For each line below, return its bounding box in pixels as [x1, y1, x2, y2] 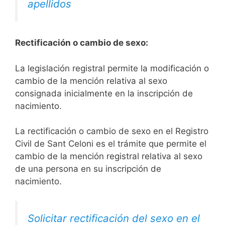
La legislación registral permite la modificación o [15, 63, 209, 73]
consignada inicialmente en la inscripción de [15, 88, 193, 98]
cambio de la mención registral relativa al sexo [15, 151, 202, 162]
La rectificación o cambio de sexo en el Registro [15, 126, 208, 137]
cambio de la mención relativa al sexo [15, 75, 167, 86]
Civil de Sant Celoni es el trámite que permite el [15, 139, 206, 149]
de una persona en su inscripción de [15, 164, 161, 174]
